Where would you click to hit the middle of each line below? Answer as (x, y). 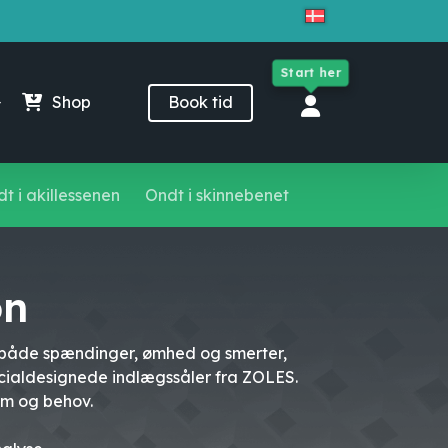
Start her (310, 72)
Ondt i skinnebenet (216, 195)
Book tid (200, 102)
